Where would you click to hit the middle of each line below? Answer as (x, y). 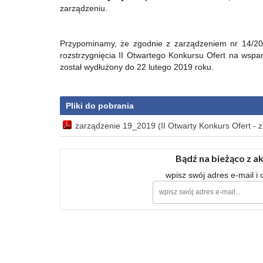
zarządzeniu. (84, 8)
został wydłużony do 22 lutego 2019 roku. (137, 67)
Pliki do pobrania (100, 106)
